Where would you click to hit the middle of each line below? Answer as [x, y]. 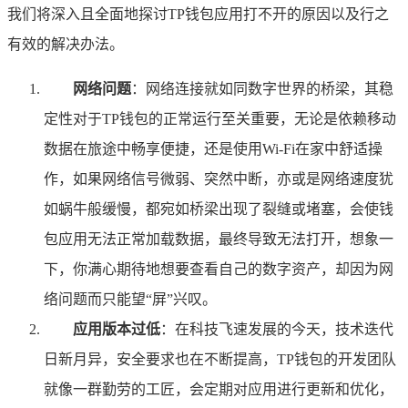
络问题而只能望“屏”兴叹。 [130, 299]
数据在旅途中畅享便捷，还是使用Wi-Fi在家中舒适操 [213, 148]
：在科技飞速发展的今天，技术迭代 [277, 329]
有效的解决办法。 [66, 44]
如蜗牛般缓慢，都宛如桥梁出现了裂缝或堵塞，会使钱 [219, 209]
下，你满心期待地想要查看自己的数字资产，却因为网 [219, 269]
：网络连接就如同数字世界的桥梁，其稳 [262, 88]
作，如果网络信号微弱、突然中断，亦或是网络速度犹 [219, 178]
